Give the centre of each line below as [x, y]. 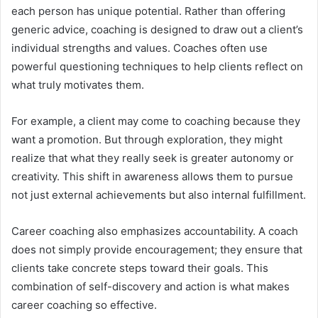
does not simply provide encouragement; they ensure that [157, 249]
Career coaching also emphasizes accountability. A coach [155, 231]
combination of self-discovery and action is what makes [150, 286]
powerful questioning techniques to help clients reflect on [157, 66]
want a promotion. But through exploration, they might [147, 139]
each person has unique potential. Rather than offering [148, 11]
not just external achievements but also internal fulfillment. [159, 194]
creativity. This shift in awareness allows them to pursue [152, 176]
